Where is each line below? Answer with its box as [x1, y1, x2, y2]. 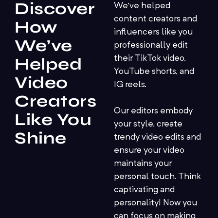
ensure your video [114, 146, 184, 155]
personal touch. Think [114, 172, 201, 182]
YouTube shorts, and [114, 67, 194, 76]
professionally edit [114, 41, 188, 50]
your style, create [114, 120, 182, 129]
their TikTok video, [114, 54, 186, 63]
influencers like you [114, 28, 193, 37]
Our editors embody [114, 107, 193, 116]
